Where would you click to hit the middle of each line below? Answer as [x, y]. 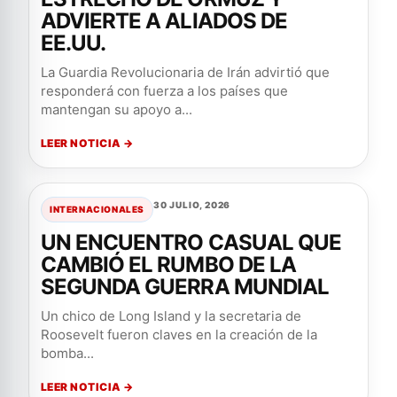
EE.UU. [74, 43]
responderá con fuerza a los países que [164, 91]
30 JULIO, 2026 [192, 205]
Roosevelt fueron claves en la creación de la [179, 335]
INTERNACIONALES [97, 210]
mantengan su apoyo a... [117, 110]
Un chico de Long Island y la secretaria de [171, 316]
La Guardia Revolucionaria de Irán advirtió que [185, 73]
